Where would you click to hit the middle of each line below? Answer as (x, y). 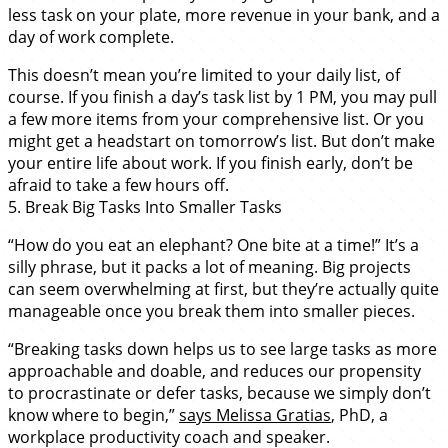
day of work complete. (91, 36)
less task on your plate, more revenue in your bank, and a (224, 14)
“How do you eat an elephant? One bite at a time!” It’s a (213, 244)
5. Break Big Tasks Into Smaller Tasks (145, 206)
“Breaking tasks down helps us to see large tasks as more (222, 348)
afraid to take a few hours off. (118, 184)
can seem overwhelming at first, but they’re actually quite (223, 288)
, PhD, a (359, 414)
